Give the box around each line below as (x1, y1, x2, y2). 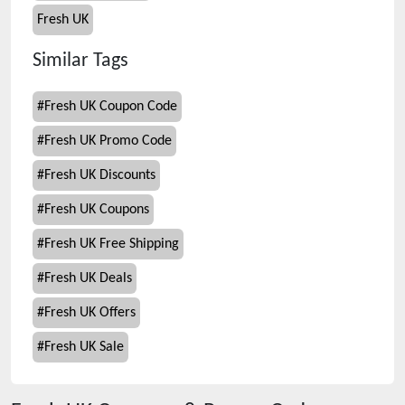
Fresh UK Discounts (44, 168, 155, 183)
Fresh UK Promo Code (44, 134, 172, 148)
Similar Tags (33, 52, 128, 71)
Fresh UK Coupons (44, 202, 149, 217)
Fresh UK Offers (44, 306, 136, 320)
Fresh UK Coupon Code (44, 99, 177, 114)
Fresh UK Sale (44, 340, 124, 354)
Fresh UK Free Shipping (44, 237, 179, 251)
